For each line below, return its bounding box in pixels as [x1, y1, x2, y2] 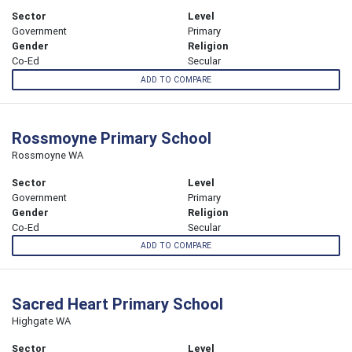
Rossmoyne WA [12, 148, 83, 162]
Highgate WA [12, 313, 71, 328]
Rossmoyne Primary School [12, 127, 211, 148]
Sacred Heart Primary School [12, 293, 223, 313]
